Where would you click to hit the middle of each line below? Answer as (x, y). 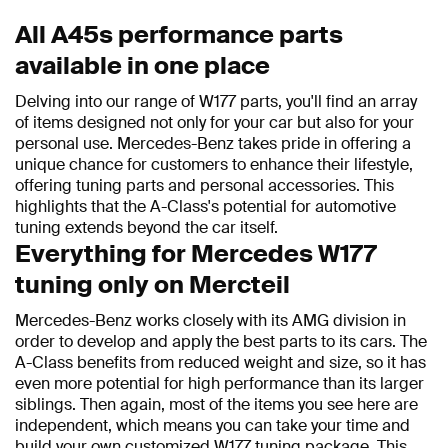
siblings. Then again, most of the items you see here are (216, 405)
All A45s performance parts (179, 35)
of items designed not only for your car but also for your (214, 123)
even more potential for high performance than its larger (219, 384)
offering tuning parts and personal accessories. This (204, 186)
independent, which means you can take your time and (212, 426)
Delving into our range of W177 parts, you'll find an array (216, 102)
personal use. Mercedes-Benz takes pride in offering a (213, 144)
